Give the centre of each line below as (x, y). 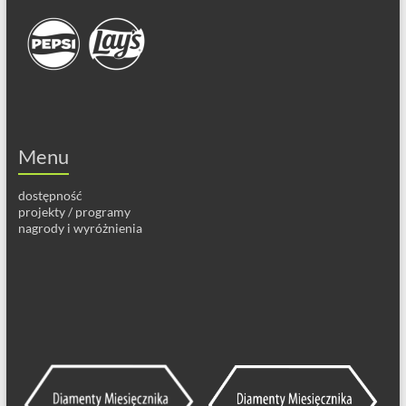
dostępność (50, 195)
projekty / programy (74, 211)
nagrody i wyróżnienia (80, 227)
